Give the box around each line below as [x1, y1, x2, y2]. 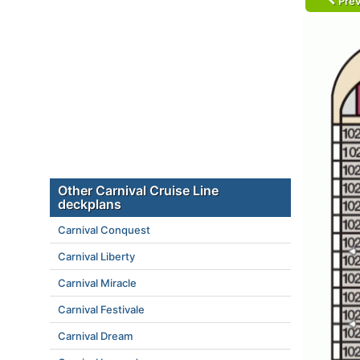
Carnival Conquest [58, 223, 150, 236]
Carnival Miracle [58, 276, 137, 289]
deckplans [58, 196, 121, 212]
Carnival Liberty [58, 250, 135, 263]
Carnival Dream [58, 329, 133, 342]
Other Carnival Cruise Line [58, 182, 219, 198]
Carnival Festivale [58, 303, 145, 316]
